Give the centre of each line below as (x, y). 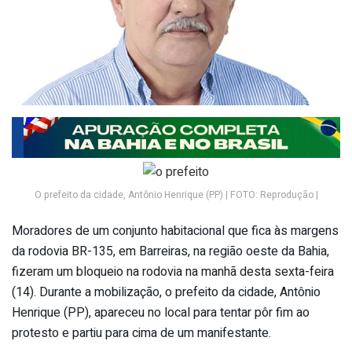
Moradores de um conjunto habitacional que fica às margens (175, 231)
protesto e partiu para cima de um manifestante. (141, 334)
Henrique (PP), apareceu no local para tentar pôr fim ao (161, 313)
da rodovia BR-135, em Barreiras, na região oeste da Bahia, (170, 252)
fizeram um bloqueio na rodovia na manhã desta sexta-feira (173, 272)
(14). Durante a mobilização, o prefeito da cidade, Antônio (166, 293)
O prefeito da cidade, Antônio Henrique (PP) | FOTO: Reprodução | (176, 195)
